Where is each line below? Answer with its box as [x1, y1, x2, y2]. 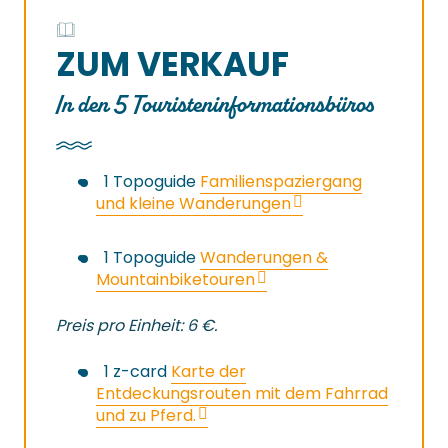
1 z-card [104, 360, 171, 384]
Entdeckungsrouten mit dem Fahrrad [96, 382, 388, 406]
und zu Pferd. [96, 404, 196, 428]
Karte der [171, 360, 246, 384]
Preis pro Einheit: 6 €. [56, 314, 217, 338]
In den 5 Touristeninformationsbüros [56, 89, 373, 120]
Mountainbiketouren [96, 268, 255, 292]
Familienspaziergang [200, 170, 362, 194]
